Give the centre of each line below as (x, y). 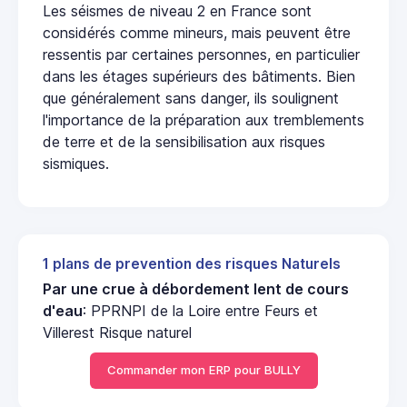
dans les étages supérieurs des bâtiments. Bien (199, 76)
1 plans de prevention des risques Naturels (192, 263)
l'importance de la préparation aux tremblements (203, 119)
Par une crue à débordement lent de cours (196, 288)
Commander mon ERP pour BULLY (203, 370)
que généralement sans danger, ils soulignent (191, 98)
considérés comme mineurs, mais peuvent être (197, 32)
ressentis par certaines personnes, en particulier (201, 54)
